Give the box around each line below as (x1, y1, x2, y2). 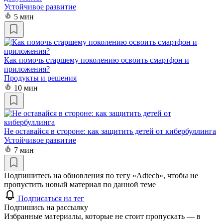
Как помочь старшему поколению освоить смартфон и (4, 55, 189, 64)
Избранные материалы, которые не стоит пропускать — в (4, 212, 201, 221)
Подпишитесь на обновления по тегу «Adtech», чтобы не (4, 171, 198, 180)
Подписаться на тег (18, 194, 84, 203)
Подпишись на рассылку (4, 203, 88, 212)
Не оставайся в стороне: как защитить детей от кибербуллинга (4, 126, 216, 135)
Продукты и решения (4, 73, 77, 82)
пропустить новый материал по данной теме (4, 180, 156, 189)
